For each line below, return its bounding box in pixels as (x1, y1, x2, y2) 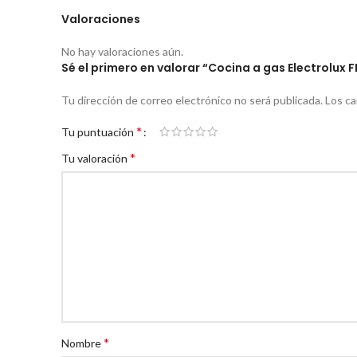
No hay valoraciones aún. (61, 44, 183, 58)
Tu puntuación (61, 124, 136, 139)
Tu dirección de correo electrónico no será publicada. (61, 92, 323, 107)
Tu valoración (61, 151, 130, 165)
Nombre (61, 335, 104, 350)
